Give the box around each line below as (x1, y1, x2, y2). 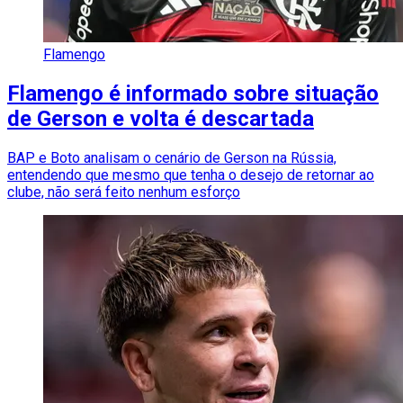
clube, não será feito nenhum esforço (7, 183, 240, 201)
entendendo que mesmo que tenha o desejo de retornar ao (7, 166, 374, 184)
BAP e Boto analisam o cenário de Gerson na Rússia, (7, 148, 336, 166)
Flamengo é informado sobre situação (7, 81, 379, 107)
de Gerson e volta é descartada (7, 106, 314, 132)
